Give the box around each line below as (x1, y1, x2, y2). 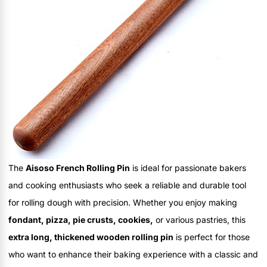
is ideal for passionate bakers (130, 162, 246, 173)
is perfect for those (173, 231, 250, 242)
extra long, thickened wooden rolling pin (8, 231, 173, 242)
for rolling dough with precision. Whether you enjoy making (8, 197, 237, 207)
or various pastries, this (153, 214, 246, 225)
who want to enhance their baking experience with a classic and (8, 249, 258, 259)
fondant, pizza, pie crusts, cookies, (8, 214, 153, 225)
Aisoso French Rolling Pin (26, 162, 130, 173)
